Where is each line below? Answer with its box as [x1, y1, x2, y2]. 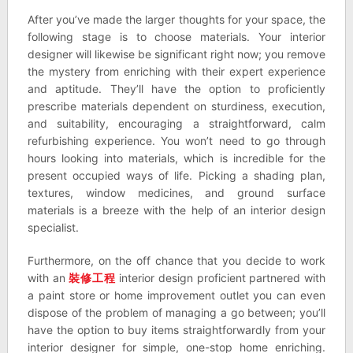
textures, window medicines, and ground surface [27, 186, 326, 199]
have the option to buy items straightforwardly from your [27, 323, 326, 336]
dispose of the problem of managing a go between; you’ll [27, 306, 326, 319]
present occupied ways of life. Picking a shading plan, [27, 169, 326, 182]
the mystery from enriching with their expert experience [27, 65, 326, 78]
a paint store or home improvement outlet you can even [27, 288, 326, 302]
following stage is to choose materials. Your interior [27, 30, 326, 43]
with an [27, 271, 69, 284]
